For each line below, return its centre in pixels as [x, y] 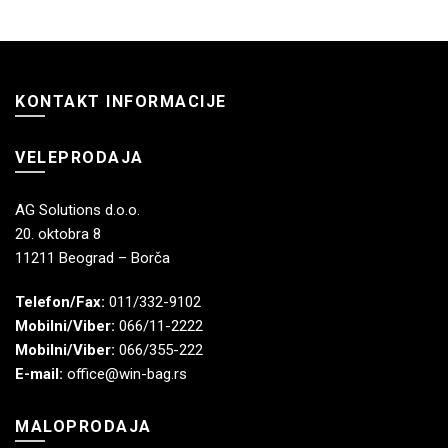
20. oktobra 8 [58, 233]
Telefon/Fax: [62, 301]
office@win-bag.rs [127, 373]
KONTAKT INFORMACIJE [121, 101]
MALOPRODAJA [83, 426]
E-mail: [39, 373]
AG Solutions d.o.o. [77, 209]
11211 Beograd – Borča [92, 257]
